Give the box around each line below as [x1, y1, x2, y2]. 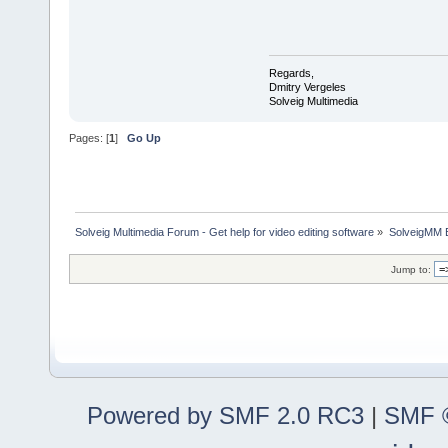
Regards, [268, 67, 314, 80]
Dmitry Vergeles [268, 81, 346, 94]
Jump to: [391, 264, 431, 276]
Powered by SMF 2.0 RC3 [87, 402, 364, 430]
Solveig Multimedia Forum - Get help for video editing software [75, 226, 375, 239]
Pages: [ [69, 131, 109, 144]
